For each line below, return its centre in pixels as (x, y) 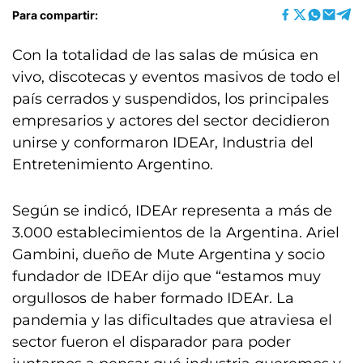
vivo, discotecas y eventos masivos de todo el (176, 77)
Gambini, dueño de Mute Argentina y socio (169, 254)
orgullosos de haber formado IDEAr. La (153, 298)
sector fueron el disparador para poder (152, 342)
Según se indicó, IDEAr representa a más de (172, 211)
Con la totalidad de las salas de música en (165, 55)
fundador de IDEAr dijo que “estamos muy (167, 276)
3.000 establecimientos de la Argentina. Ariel (176, 233)
